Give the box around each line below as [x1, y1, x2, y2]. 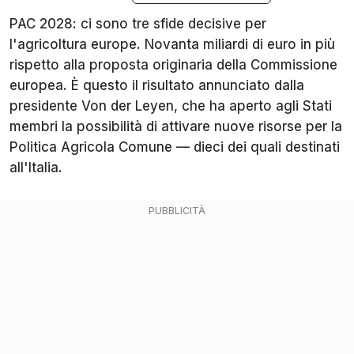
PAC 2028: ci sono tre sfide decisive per [9, 16, 266, 32]
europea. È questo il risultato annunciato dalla [9, 77, 304, 94]
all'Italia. [9, 160, 62, 176]
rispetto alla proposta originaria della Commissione [9, 57, 337, 73]
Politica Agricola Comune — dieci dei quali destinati [9, 139, 340, 156]
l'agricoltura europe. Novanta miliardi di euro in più [9, 36, 335, 53]
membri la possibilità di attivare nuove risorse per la [9, 119, 342, 135]
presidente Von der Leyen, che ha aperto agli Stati [9, 98, 332, 115]
